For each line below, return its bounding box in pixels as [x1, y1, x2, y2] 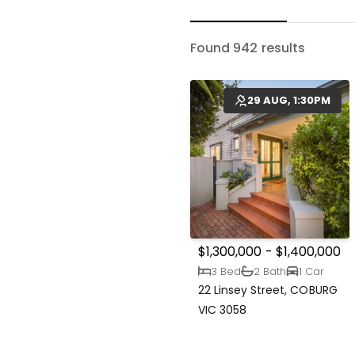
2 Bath [254, 264, 287, 278]
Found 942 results [190, 39, 305, 58]
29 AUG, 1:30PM [246, 93, 330, 109]
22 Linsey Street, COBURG [198, 282, 338, 299]
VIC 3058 [198, 302, 247, 319]
